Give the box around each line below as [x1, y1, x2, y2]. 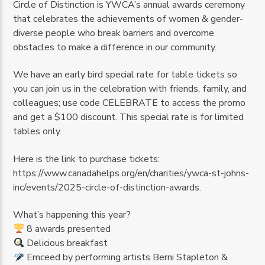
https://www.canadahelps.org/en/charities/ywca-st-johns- [13, 166, 250, 180]
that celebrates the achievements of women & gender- [13, 12, 244, 26]
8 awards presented [24, 222, 111, 236]
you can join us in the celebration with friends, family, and [13, 82, 247, 96]
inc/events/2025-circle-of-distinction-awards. [13, 180, 202, 194]
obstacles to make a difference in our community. [13, 41, 217, 54]
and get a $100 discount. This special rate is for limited [13, 111, 244, 124]
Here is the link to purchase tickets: [13, 152, 160, 166]
